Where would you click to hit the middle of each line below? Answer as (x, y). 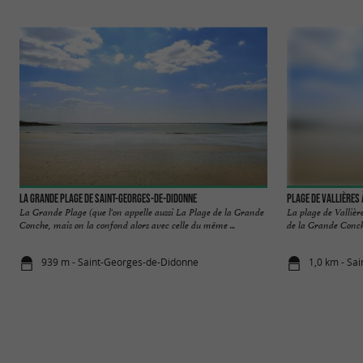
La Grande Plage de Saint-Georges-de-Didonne (108, 198)
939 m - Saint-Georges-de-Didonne (120, 263)
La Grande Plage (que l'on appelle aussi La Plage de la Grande (142, 212)
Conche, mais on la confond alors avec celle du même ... (127, 225)
